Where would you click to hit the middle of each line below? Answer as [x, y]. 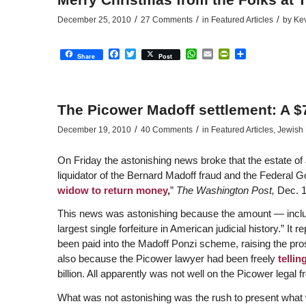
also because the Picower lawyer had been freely [167, 259]
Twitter [152, 53]
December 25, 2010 [94, 19]
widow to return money [112, 190]
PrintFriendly [260, 53]
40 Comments [166, 129]
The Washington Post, [226, 190]
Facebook [143, 53]
